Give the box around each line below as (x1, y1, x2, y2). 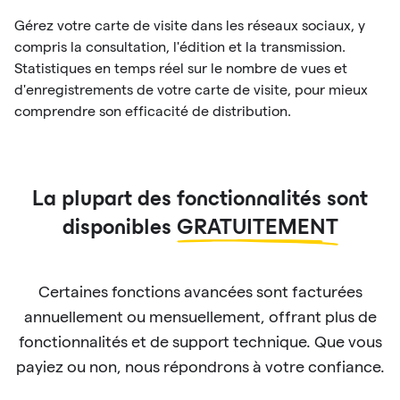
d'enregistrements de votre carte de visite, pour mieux (14, 82, 368, 97)
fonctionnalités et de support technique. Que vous (18, 333, 382, 350)
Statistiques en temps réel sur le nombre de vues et (14, 61, 347, 76)
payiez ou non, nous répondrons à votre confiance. (15, 358, 385, 375)
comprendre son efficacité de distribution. (14, 104, 291, 119)
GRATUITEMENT (176, 220, 338, 238)
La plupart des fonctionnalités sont (32, 191, 368, 210)
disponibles (62, 220, 177, 238)
